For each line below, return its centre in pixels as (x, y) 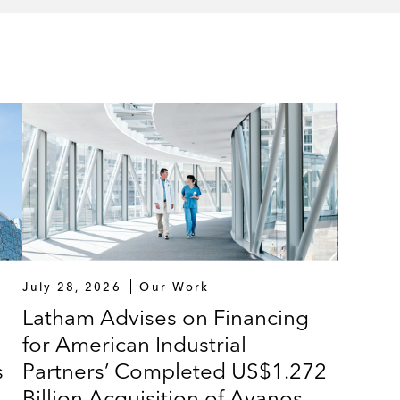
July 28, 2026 (72, 286)
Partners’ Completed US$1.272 (175, 371)
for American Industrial (135, 344)
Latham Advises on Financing (166, 317)
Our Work (175, 286)
